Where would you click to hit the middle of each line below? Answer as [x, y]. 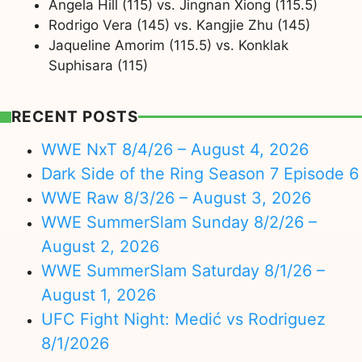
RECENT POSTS [74, 116]
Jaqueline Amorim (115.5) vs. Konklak [168, 45]
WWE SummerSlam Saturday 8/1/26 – [183, 271]
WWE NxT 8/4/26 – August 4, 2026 [175, 150]
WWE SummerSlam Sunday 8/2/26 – [179, 223]
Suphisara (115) [98, 65]
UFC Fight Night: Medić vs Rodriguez [183, 320]
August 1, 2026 [99, 295]
